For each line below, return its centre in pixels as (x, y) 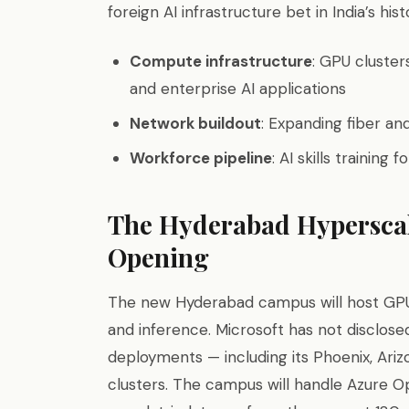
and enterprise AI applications (238, 89)
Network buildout (195, 123)
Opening (158, 257)
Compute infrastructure (221, 61)
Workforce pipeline (201, 158)
